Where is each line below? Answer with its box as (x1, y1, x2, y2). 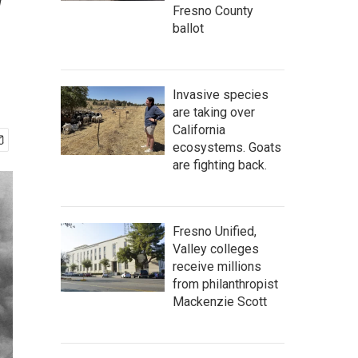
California (173, 122, 225, 137)
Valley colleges (173, 241, 259, 257)
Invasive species (173, 87, 268, 102)
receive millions (173, 259, 261, 274)
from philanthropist (173, 276, 278, 292)
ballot (173, 21, 204, 36)
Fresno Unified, (173, 224, 257, 239)
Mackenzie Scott (173, 294, 267, 309)
